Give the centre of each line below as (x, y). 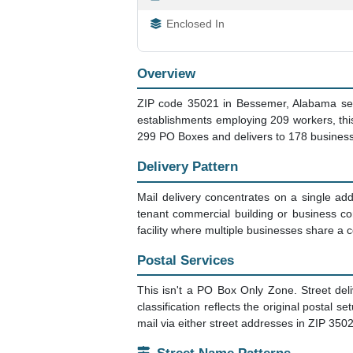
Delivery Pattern (188, 167)
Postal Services (186, 260)
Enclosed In (195, 24)
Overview (166, 74)
